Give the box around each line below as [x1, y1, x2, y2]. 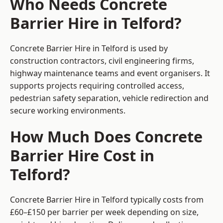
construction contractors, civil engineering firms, [10, 55, 194, 67]
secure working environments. [10, 105, 125, 116]
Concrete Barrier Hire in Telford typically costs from [10, 194, 204, 206]
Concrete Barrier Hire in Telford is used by [10, 43, 168, 54]
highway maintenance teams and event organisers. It [10, 68, 210, 79]
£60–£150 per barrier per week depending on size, [10, 207, 199, 218]
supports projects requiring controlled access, [10, 80, 184, 92]
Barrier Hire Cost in [10, 145, 154, 166]
